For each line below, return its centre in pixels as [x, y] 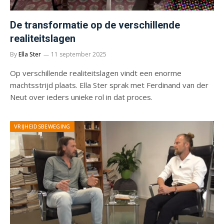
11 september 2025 [79, 54]
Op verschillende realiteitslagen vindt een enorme [96, 73]
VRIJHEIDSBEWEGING [42, 126]
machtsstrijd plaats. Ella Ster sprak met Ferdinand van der [109, 85]
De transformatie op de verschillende [95, 25]
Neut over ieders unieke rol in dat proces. [81, 97]
